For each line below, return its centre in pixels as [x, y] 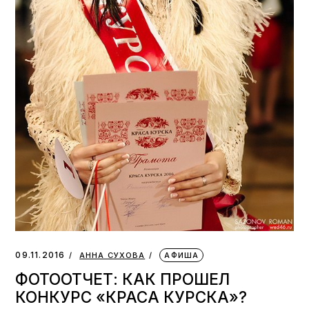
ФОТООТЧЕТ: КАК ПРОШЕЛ [123, 279]
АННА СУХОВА [112, 255]
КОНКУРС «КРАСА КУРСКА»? [131, 297]
